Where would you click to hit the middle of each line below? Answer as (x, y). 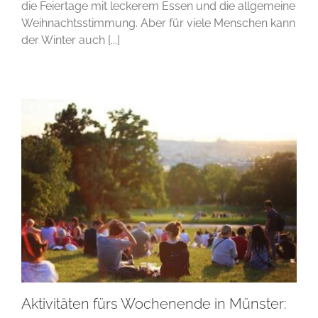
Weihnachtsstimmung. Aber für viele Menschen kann (158, 23)
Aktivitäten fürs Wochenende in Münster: (154, 303)
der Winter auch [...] (71, 40)
